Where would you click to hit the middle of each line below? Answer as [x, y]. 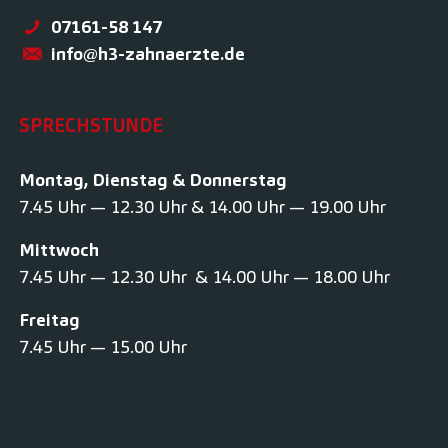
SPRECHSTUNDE [91, 125]
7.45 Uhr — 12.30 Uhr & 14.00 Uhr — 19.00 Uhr [202, 207]
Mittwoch [59, 250]
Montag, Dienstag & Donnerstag [153, 180]
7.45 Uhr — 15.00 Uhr [103, 347]
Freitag [49, 320]
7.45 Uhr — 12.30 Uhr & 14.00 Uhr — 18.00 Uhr [204, 277]
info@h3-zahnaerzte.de [148, 53]
